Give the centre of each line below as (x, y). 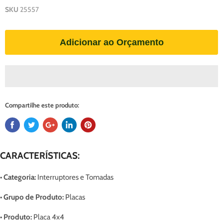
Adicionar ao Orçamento (111, 42)
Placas (74, 197)
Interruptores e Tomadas (75, 177)
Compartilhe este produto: (42, 105)
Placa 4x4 (48, 217)
